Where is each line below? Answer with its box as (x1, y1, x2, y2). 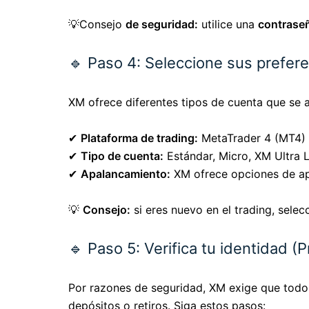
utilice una (198, 17, 258, 32)
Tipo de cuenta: (81, 149, 163, 163)
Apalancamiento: (81, 167, 170, 181)
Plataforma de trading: (81, 131, 198, 146)
